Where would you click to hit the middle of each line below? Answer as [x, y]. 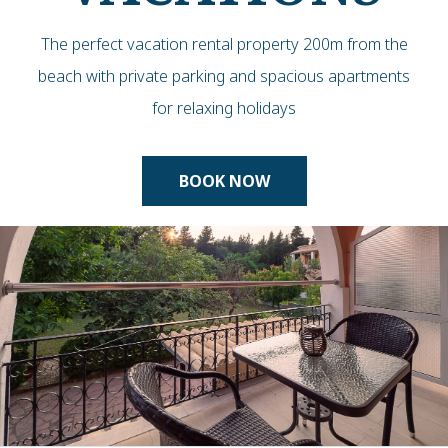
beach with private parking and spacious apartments [224, 76]
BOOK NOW [224, 181]
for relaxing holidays [224, 108]
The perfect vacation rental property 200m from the [224, 44]
